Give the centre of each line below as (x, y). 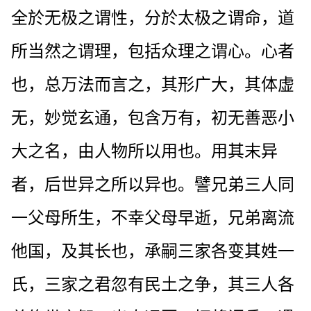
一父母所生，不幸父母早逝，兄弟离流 (153, 218)
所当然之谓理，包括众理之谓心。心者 (153, 51)
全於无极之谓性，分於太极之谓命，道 (153, 18)
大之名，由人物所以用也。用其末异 (144, 151)
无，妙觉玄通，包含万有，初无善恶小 (153, 118)
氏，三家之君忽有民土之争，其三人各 (153, 284)
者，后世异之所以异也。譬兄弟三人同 (153, 184)
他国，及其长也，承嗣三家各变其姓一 (153, 251)
